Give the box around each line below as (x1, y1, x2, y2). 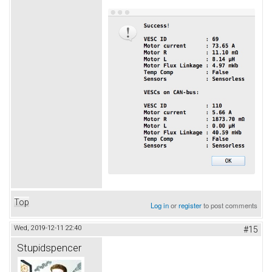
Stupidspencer (17, 241, 81, 254)
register (178, 200, 202, 210)
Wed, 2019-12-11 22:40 (14, 223, 81, 232)
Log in (151, 200, 169, 210)
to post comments (202, 200, 258, 210)
